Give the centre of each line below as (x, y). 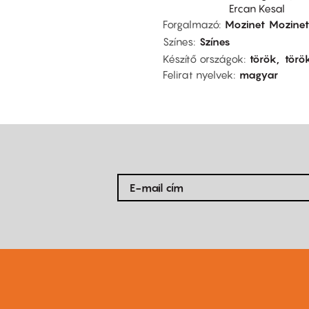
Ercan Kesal (257, 8)
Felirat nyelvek (198, 74)
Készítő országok (203, 58)
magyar (259, 74)
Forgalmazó (191, 24)
